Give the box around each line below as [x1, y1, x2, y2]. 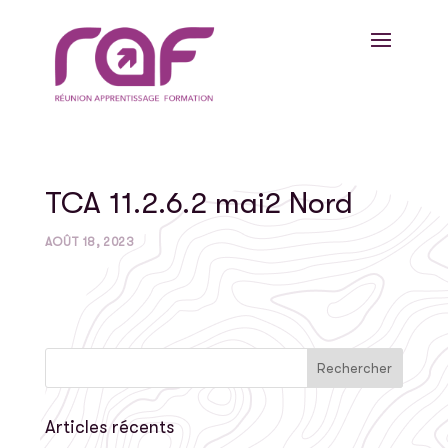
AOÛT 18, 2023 [44, 234, 134, 249]
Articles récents [44, 416, 174, 437]
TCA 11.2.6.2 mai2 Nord [44, 185, 353, 220]
